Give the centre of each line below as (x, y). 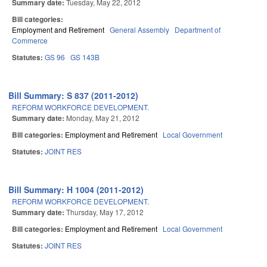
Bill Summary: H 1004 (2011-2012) (76, 190)
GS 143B (85, 57)
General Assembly (139, 30)
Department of (198, 30)
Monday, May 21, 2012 (103, 118)
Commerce (30, 41)
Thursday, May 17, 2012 (105, 212)
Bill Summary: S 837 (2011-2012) (74, 96)
